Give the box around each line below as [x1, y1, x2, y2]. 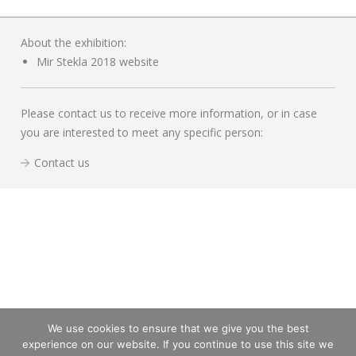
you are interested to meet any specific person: [21, 125, 263, 141]
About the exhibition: [21, 35, 126, 51]
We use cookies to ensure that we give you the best [47, 321, 309, 335]
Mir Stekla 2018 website [37, 54, 159, 70]
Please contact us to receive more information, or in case [21, 106, 317, 122]
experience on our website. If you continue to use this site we [22, 337, 334, 350]
